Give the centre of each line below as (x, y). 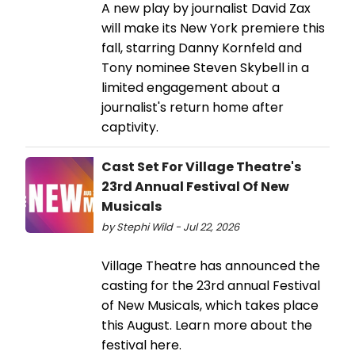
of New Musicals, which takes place (210, 306)
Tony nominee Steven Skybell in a (205, 68)
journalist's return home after (193, 108)
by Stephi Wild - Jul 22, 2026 (170, 227)
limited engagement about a (191, 88)
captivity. (130, 128)
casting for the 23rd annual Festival (211, 286)
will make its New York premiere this (213, 29)
